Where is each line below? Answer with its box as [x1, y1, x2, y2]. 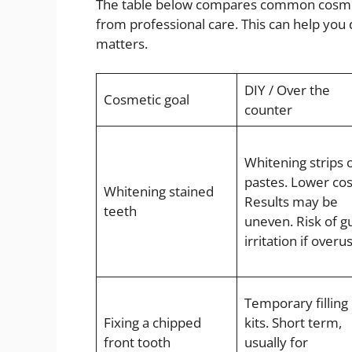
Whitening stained [103, 182, 214, 201]
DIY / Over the [244, 81, 330, 100]
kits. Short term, [244, 313, 342, 332]
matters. [96, 34, 148, 53]
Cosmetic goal [103, 90, 189, 109]
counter [244, 101, 292, 119]
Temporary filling [244, 294, 348, 313]
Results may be [244, 192, 338, 211]
